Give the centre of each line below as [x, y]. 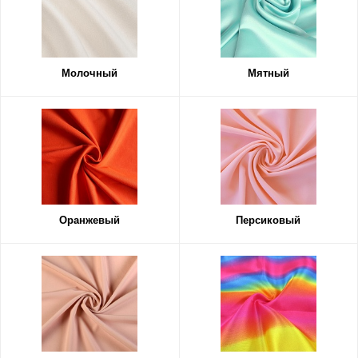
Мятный [268, 73]
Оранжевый [90, 220]
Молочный [90, 73]
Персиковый [268, 220]
